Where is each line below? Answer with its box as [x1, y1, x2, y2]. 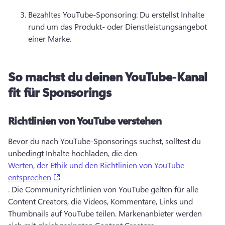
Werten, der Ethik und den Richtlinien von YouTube [8, 160, 184, 170]
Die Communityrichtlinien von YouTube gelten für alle [12, 184, 198, 194]
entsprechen [8, 172, 51, 182]
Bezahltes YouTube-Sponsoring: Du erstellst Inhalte [28, 9, 204, 20]
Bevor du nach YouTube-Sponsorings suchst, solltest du [8, 136, 201, 146]
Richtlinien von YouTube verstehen [8, 114, 162, 127]
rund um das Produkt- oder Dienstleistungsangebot [28, 21, 207, 32]
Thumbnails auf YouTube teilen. [8, 208, 119, 218]
